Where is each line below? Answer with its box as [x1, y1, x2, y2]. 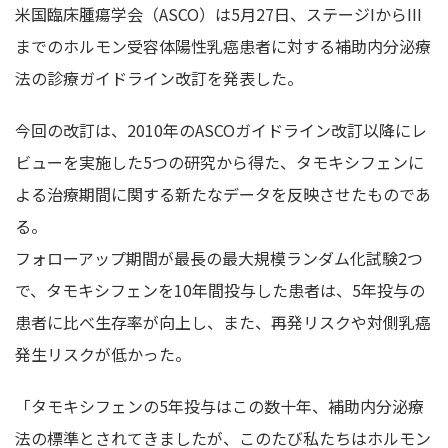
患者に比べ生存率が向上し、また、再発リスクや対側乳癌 [15, 309, 431, 334]
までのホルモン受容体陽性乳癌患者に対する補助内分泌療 [15, 33, 431, 58]
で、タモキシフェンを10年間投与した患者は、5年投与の [15, 277, 425, 302]
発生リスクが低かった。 [15, 341, 191, 366]
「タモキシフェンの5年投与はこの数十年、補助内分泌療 [15, 393, 424, 418]
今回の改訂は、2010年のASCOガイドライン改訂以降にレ [15, 117, 427, 142]
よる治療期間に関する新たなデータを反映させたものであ [15, 181, 431, 206]
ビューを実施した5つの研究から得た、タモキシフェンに [15, 149, 424, 174]
